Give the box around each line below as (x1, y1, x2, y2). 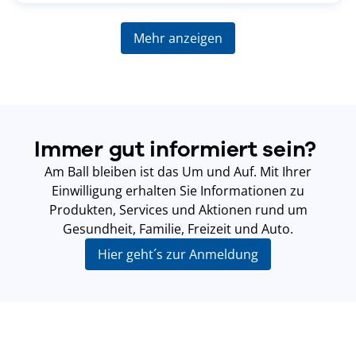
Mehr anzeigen (133, 29, 222, 48)
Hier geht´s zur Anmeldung (98, 246, 258, 264)
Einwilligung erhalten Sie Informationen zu (52, 182, 304, 200)
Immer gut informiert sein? (34, 136, 322, 163)
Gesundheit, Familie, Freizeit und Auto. (63, 220, 293, 238)
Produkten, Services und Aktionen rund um (48, 201, 308, 219)
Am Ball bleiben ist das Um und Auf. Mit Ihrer (44, 163, 311, 181)
